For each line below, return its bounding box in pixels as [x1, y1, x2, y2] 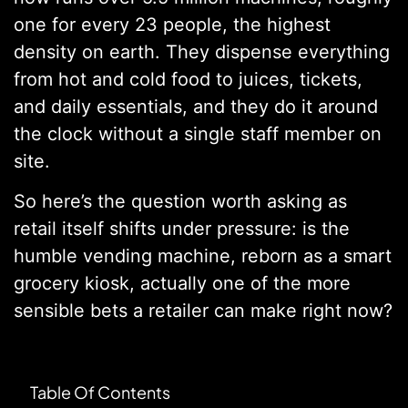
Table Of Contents [30, 382, 170, 403]
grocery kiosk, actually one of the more [14, 272, 351, 295]
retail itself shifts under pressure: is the [14, 218, 350, 240]
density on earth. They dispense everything [14, 40, 390, 63]
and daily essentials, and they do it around [14, 95, 378, 117]
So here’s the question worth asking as [14, 190, 347, 213]
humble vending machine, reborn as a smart [14, 245, 392, 268]
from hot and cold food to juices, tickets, [14, 67, 362, 90]
